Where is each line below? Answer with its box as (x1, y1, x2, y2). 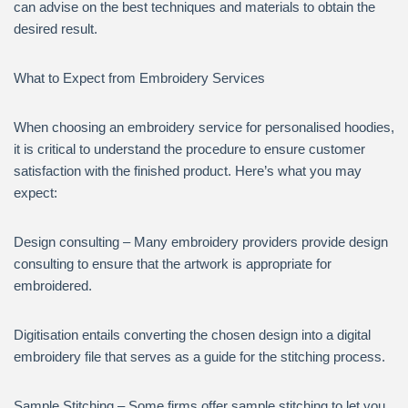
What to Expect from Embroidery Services (14, 70, 265, 86)
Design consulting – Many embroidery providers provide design (14, 234, 388, 250)
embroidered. (14, 278, 92, 293)
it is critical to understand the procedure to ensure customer (14, 141, 365, 157)
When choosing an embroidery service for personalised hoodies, (14, 119, 394, 135)
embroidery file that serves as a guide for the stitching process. (14, 349, 385, 364)
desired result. (14, 21, 97, 36)
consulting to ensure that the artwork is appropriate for (14, 256, 331, 271)
